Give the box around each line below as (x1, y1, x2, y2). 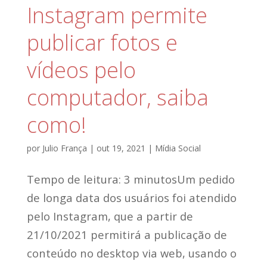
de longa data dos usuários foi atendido (26, 190, 237, 205)
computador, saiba (26, 82, 209, 112)
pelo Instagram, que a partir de (26, 208, 193, 223)
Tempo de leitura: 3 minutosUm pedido (26, 171, 235, 187)
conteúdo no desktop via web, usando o (26, 245, 237, 260)
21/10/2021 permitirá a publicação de (26, 226, 227, 242)
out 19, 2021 (96, 142, 145, 154)
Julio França (42, 142, 87, 154)
